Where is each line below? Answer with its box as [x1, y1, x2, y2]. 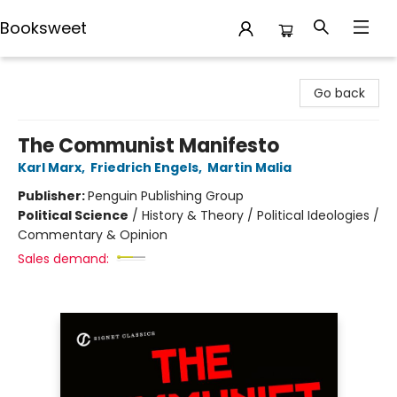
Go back [314, 84, 365, 102]
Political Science [18, 206, 128, 224]
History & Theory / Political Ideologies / [142, 206, 379, 224]
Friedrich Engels [90, 159, 198, 176]
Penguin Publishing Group [88, 187, 244, 205]
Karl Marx [18, 159, 82, 176]
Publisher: [18, 187, 88, 205]
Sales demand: [18, 250, 109, 268]
